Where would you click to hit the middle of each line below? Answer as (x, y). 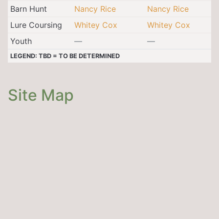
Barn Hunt (28, 9)
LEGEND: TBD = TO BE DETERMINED (65, 56)
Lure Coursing (36, 25)
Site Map (41, 95)
